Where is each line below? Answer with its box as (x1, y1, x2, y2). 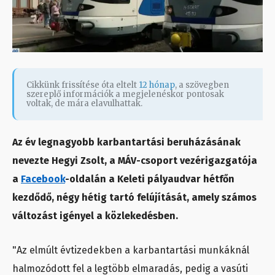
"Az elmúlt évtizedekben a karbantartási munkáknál (12, 244, 249, 256)
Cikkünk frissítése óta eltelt (26, 79, 139, 90)
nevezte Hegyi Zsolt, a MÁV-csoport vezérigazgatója (12, 154, 257, 166)
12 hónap (139, 79, 175, 90)
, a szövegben (175, 79, 229, 90)
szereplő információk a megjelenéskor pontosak (26, 88, 224, 99)
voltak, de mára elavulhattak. (26, 98, 142, 109)
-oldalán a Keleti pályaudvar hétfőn (65, 172, 234, 185)
